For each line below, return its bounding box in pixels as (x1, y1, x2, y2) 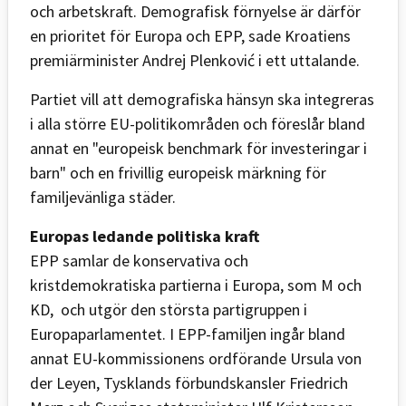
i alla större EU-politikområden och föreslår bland (30, 112, 365, 134)
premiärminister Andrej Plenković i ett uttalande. (30, 49, 360, 71)
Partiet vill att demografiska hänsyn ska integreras (30, 88, 374, 110)
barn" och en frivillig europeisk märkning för (30, 161, 326, 183)
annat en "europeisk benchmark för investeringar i (30, 137, 367, 159)
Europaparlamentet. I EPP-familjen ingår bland (30, 323, 345, 344)
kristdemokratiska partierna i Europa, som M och (30, 274, 362, 295)
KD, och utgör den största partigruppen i (30, 298, 307, 320)
